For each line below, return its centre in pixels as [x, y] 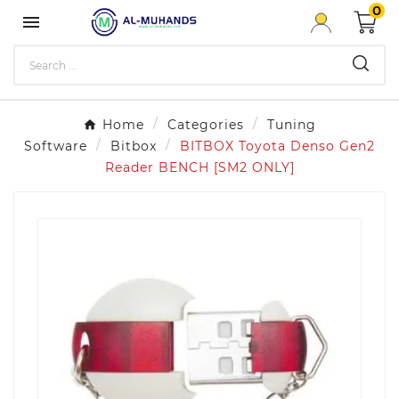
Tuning [292, 125]
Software [56, 146]
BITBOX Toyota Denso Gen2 [277, 146]
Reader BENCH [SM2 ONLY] [199, 167]
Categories [206, 125]
